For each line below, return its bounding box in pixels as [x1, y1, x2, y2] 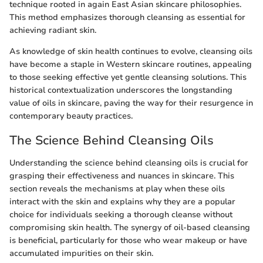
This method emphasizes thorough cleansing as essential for [9, 12, 245, 23]
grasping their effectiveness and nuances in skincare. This [9, 170, 234, 181]
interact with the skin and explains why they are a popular [9, 195, 235, 207]
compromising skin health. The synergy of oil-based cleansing [9, 221, 250, 233]
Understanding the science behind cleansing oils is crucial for [9, 157, 248, 168]
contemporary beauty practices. [9, 110, 133, 122]
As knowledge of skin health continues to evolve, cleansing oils [9, 46, 252, 58]
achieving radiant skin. [9, 25, 96, 36]
